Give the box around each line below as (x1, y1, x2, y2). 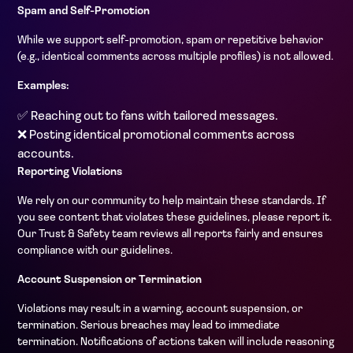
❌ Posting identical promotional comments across (17, 129, 295, 142)
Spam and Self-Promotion (17, 6, 150, 17)
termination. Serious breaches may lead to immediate (17, 320, 280, 332)
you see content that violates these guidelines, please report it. (17, 212, 332, 224)
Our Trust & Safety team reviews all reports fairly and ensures (17, 229, 323, 240)
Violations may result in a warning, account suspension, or (17, 303, 303, 315)
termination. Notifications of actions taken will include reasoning (17, 336, 334, 348)
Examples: (17, 80, 69, 92)
